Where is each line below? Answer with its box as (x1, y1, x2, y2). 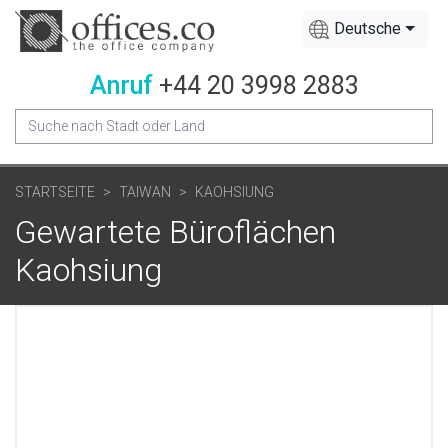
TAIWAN (119, 183, 171, 200)
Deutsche (334, 19, 402, 38)
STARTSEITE (15, 183, 95, 200)
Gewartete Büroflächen (15, 212, 336, 251)
